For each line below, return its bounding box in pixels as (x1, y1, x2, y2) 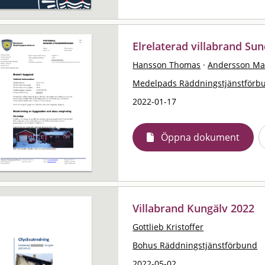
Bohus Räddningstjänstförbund (132, 239, 258, 251)
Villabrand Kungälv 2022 (132, 201, 255, 215)
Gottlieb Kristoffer (132, 221, 204, 232)
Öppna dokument (161, 130, 240, 144)
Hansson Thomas (132, 59, 201, 70)
